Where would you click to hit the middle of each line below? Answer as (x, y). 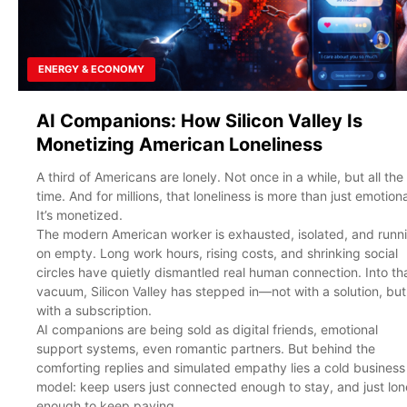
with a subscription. (94, 310)
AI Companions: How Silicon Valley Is (199, 120)
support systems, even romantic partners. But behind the (206, 348)
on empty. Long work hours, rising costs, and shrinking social (217, 253)
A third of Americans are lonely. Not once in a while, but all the (220, 176)
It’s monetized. (79, 214)
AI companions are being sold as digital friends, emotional (207, 329)
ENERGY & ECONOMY (91, 69)
